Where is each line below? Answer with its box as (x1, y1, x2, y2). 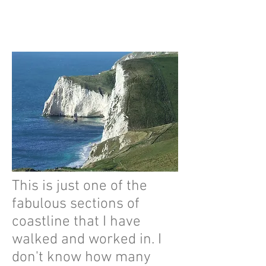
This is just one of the (12, 178, 147, 195)
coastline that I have (12, 213, 141, 231)
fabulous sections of (12, 195, 140, 213)
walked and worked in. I (12, 231, 161, 249)
